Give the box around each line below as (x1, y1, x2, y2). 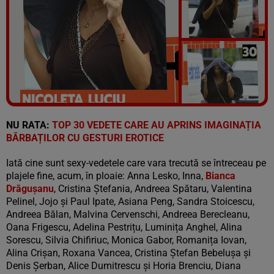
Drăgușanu (6, 182, 54, 194)
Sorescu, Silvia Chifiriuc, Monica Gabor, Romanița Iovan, (6, 234, 246, 246)
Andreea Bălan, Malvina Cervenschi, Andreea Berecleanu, (6, 208, 250, 220)
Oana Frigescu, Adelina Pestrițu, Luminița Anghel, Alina (6, 221, 242, 233)
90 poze (185, 111, 250, 133)
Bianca (203, 169, 235, 182)
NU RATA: (6, 119, 52, 131)
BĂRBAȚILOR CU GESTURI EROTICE (6, 131, 164, 144)
